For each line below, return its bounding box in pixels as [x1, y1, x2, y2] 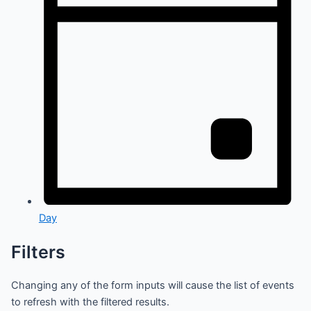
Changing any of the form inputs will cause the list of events [10, 279, 294, 292]
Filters [10, 241, 65, 262]
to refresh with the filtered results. [10, 296, 169, 309]
